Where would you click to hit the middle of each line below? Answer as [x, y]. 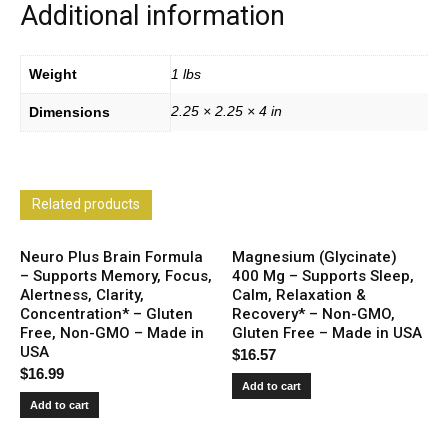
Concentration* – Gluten [106, 314]
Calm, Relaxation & [299, 295]
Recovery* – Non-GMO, [314, 314]
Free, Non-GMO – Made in [112, 333]
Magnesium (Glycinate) [315, 257]
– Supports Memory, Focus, [116, 276]
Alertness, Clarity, [82, 295]
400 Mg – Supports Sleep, [323, 276]
